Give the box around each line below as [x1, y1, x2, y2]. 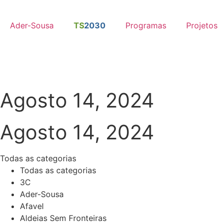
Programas [125, 20, 166, 30]
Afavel [20, 201, 44, 211]
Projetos [186, 20, 218, 30]
